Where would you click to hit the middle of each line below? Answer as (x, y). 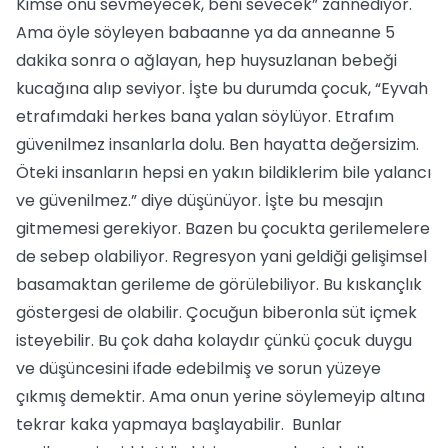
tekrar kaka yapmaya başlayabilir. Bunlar (179, 424)
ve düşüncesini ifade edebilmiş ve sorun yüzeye (198, 368)
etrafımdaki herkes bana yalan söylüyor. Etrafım (205, 116)
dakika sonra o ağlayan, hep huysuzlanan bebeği (206, 60)
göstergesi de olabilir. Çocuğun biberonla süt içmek (216, 312)
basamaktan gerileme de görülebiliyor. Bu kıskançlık (219, 284)
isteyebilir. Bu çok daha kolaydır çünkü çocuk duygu (214, 340)
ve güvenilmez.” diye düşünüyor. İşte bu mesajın (199, 200)
